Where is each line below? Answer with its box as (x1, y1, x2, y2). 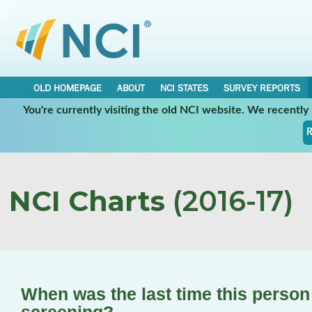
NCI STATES (160, 82, 208, 93)
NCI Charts (9, 184, 165, 218)
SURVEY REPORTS (224, 82, 300, 93)
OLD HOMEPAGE (33, 82, 102, 93)
